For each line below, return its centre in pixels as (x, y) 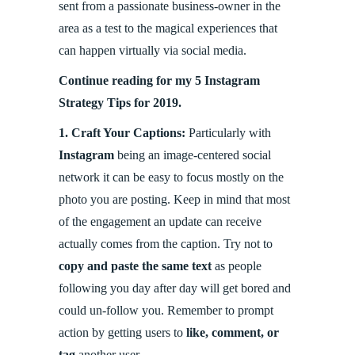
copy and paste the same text (137, 266)
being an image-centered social (193, 155)
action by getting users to (122, 333)
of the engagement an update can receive (160, 222)
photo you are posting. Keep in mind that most (174, 200)
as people (238, 266)
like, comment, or (233, 333)
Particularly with (228, 133)
